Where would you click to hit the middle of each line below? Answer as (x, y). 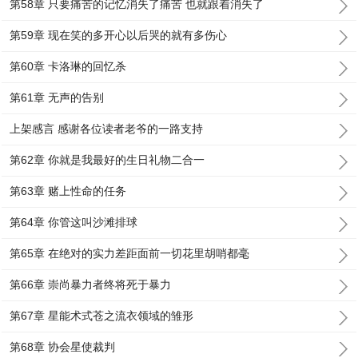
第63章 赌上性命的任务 (68, 191)
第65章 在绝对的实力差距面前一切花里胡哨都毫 (130, 253)
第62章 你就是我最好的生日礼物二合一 (107, 160)
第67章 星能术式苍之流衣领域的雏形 (102, 316)
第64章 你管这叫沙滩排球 (74, 222)
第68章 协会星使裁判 (63, 347)
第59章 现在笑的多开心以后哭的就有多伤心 (119, 35)
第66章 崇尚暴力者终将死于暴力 (91, 284)
